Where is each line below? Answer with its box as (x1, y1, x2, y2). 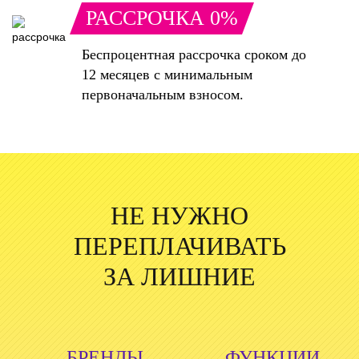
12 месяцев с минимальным (82, 67, 252, 83)
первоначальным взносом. (82, 87, 244, 103)
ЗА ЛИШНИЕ (103, 262, 256, 292)
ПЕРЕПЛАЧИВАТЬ (73, 232, 286, 261)
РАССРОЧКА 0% (86, 6, 238, 30)
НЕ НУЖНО (111, 201, 248, 231)
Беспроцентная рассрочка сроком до (82, 46, 306, 63)
